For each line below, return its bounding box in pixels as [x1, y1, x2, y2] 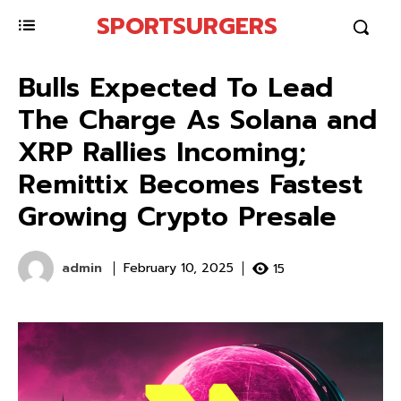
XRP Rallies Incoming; [18, 132, 306, 173]
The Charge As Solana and [18, 99, 377, 141]
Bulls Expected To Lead [18, 67, 333, 108]
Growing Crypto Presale [18, 196, 337, 237]
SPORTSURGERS [97, 9, 277, 44]
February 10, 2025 [124, 259, 234, 278]
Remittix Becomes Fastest [18, 164, 363, 205]
